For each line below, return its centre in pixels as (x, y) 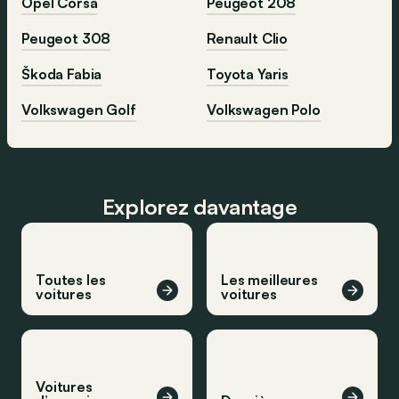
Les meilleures (269, 280)
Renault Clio (248, 39)
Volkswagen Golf (79, 110)
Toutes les (71, 280)
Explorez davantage (199, 207)
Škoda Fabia (62, 74)
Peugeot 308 (66, 39)
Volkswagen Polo (264, 110)
